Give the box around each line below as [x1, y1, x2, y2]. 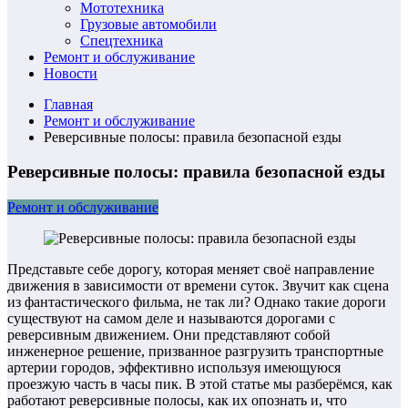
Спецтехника [80, 32, 163, 48]
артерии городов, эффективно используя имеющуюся [7, 360, 341, 376]
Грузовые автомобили [80, 15, 217, 32]
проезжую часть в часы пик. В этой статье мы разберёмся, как [7, 376, 393, 393]
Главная [44, 96, 93, 112]
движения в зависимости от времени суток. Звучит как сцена [7, 278, 389, 294]
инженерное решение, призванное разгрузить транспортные [7, 343, 383, 360]
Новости [44, 65, 97, 81]
